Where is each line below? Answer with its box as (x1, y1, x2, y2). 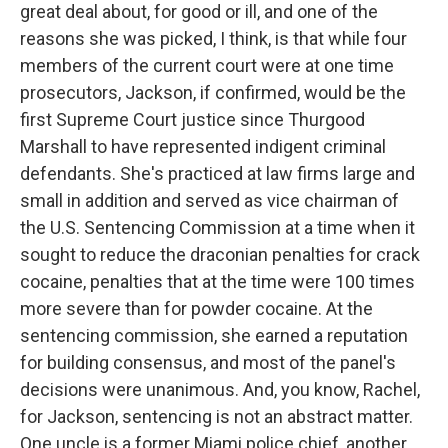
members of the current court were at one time (20, 55, 394, 76)
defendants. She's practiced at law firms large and (20, 163, 415, 184)
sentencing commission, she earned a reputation (20, 325, 408, 346)
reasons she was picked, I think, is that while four (20, 28, 407, 49)
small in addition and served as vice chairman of (20, 190, 399, 211)
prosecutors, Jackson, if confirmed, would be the (20, 82, 406, 103)
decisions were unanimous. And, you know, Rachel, (20, 379, 420, 400)
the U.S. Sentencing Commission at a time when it (20, 217, 415, 238)
